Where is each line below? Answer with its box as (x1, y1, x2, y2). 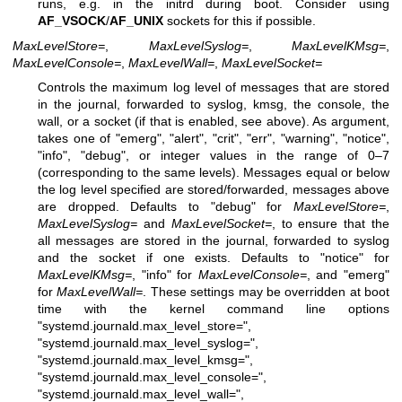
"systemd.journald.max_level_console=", (38, 370, 267, 385)
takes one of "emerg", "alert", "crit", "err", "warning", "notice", (38, 131, 389, 146)
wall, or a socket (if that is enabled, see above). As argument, (38, 114, 389, 129)
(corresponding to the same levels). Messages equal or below (38, 165, 389, 180)
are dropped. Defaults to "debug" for (38, 199, 293, 214)
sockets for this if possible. (163, 13, 316, 29)
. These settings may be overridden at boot (143, 284, 389, 300)
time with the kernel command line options (38, 301, 389, 317)
